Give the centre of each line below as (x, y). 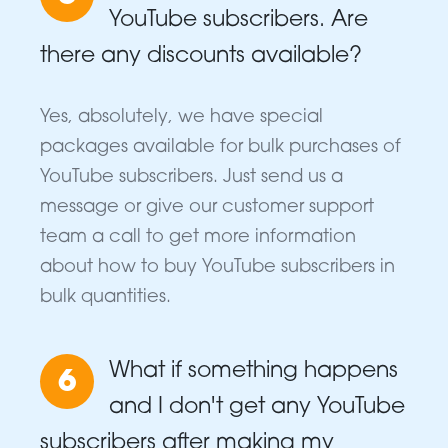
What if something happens (253, 372)
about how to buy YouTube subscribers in (217, 268)
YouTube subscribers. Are (238, 21)
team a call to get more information (198, 238)
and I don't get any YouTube (257, 408)
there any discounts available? (201, 57)
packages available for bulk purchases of (220, 148)
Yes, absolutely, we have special (181, 118)
